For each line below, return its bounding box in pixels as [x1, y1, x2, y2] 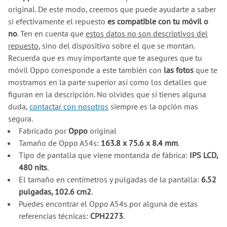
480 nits [18, 162, 47, 173]
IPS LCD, [189, 150, 218, 161]
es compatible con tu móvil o [107, 16, 208, 27]
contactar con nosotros [29, 101, 108, 112]
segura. [8, 113, 33, 124]
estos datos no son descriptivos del [86, 28, 208, 39]
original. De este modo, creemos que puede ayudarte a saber [8, 4, 216, 15]
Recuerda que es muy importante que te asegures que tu [8, 53, 202, 63]
